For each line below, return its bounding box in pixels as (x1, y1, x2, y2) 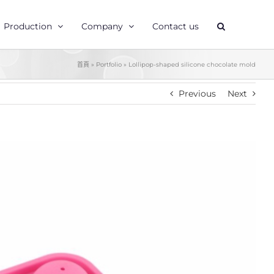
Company (81, 20, 123, 32)
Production (4, 20, 52, 32)
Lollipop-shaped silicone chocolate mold (128, 60, 256, 68)
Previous (179, 88, 216, 99)
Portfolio (96, 60, 122, 68)
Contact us (152, 20, 199, 32)
